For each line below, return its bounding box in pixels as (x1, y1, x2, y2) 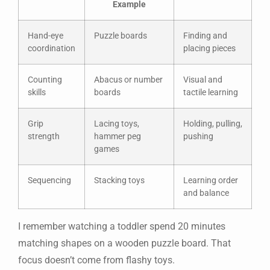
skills (28, 87, 46, 98)
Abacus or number (94, 75, 163, 86)
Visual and (183, 75, 222, 86)
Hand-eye (28, 31, 63, 42)
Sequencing (28, 175, 71, 186)
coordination (28, 43, 75, 54)
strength (28, 131, 60, 142)
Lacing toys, (94, 119, 139, 130)
